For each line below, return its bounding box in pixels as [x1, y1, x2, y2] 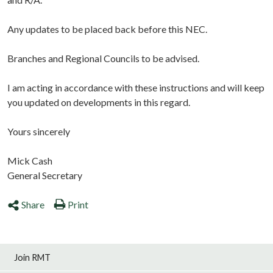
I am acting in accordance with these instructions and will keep [7, 82, 264, 94]
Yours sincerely [7, 126, 70, 138]
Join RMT [14, 252, 51, 263]
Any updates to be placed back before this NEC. [7, 23, 207, 35]
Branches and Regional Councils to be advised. [7, 52, 199, 65]
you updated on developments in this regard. [7, 96, 190, 108]
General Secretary [7, 169, 82, 182]
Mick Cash [7, 155, 52, 167]
